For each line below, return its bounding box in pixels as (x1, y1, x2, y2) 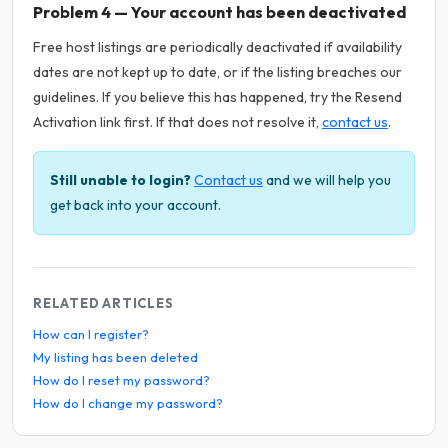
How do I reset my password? (33, 372, 210, 388)
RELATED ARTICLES (33, 295, 174, 311)
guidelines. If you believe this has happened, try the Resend (33, 88, 402, 106)
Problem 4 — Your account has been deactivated (33, 2, 406, 22)
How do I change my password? (33, 395, 223, 411)
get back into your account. (50, 196, 221, 214)
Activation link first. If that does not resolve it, (33, 113, 322, 131)
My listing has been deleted (33, 349, 198, 365)
